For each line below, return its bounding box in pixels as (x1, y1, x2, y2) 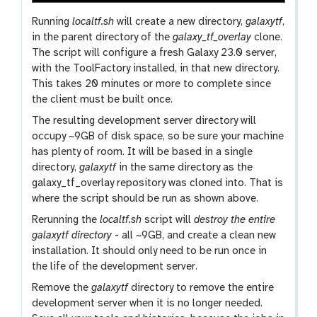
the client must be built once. (32, 94, 173, 106)
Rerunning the (32, 214, 100, 226)
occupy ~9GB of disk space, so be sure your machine (32, 131, 284, 143)
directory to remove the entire (128, 282, 275, 294)
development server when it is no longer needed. (32, 298, 263, 310)
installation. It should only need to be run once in (32, 246, 267, 258)
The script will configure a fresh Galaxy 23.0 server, (32, 47, 277, 59)
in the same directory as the (116, 162, 253, 174)
